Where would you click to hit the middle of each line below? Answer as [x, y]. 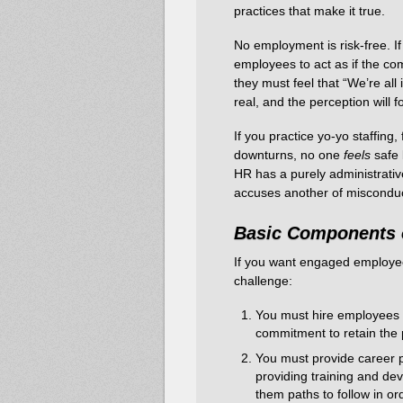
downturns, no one [289, 155]
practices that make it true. [309, 10]
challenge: [263, 281]
